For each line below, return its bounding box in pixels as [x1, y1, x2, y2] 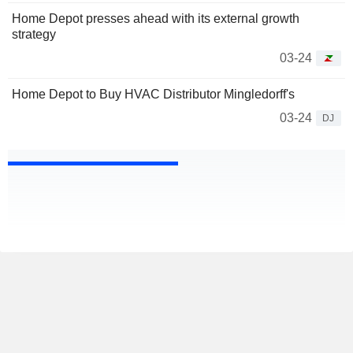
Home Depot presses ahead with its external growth [12, 12, 299, 26]
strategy [12, 28, 56, 42]
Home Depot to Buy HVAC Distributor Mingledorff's [12, 87, 295, 102]
